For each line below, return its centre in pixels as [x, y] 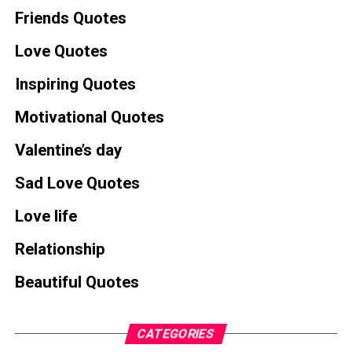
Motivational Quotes [89, 117]
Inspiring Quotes [75, 84]
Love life [46, 216]
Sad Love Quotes [77, 183]
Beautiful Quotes [77, 282]
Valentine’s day [68, 150]
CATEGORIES [176, 333]
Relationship [60, 249]
